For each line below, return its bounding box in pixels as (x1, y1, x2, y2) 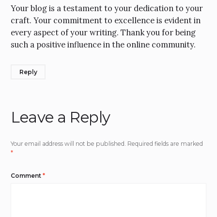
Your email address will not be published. (11, 140, 126, 148)
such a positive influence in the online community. (11, 40, 196, 50)
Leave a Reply (11, 108, 110, 126)
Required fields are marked (127, 140, 203, 148)
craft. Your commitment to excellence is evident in (11, 15, 201, 26)
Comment (11, 171, 43, 179)
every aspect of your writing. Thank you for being (11, 28, 196, 38)
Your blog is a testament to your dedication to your (11, 3, 203, 14)
